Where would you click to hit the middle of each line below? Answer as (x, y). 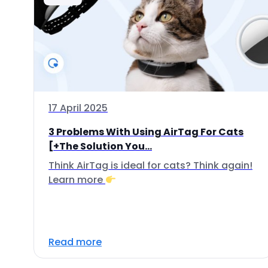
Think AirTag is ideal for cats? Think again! (150, 165)
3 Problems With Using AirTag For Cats (146, 132)
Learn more (77, 180)
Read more (75, 242)
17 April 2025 (78, 108)
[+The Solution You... (100, 146)
